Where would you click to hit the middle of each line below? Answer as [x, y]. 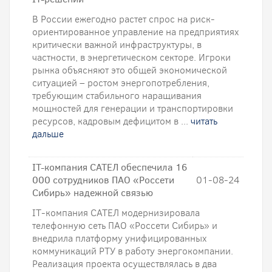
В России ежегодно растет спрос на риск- [124, 19]
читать [204, 121]
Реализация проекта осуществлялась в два [124, 264]
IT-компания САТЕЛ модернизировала [116, 213]
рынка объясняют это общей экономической [130, 70]
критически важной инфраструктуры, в [117, 45]
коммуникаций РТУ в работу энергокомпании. [133, 251]
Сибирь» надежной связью [93, 193]
